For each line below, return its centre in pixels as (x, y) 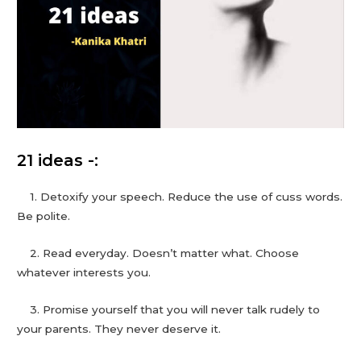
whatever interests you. (84, 273)
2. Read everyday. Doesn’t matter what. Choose (158, 253)
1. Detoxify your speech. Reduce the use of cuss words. (180, 197)
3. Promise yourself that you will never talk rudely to (169, 310)
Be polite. (44, 216)
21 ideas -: (58, 161)
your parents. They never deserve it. (119, 329)
